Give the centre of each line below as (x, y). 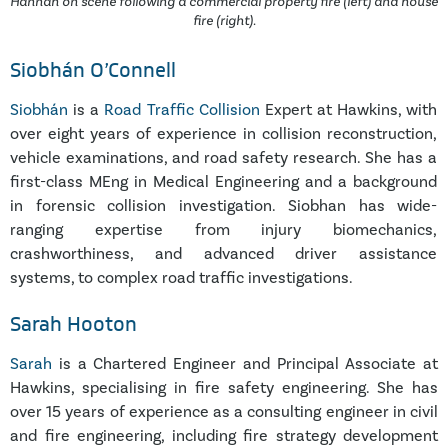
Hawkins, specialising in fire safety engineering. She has (224, 388)
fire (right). (224, 20)
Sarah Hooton (73, 324)
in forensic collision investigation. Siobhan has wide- (224, 205)
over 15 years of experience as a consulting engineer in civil (224, 412)
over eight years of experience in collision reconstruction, (224, 133)
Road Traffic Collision (182, 109)
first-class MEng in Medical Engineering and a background (224, 181)
